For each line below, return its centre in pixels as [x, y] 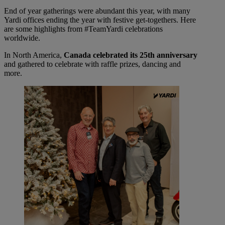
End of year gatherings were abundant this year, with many [97, 11]
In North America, [34, 55]
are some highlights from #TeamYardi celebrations [83, 29]
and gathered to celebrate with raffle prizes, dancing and [92, 64]
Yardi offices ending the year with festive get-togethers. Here [100, 20]
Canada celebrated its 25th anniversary [131, 55]
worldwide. [22, 38]
